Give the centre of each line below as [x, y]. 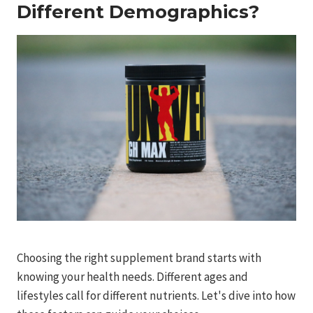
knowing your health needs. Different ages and [132, 277]
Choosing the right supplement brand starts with [139, 258]
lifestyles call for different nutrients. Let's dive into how [156, 296]
